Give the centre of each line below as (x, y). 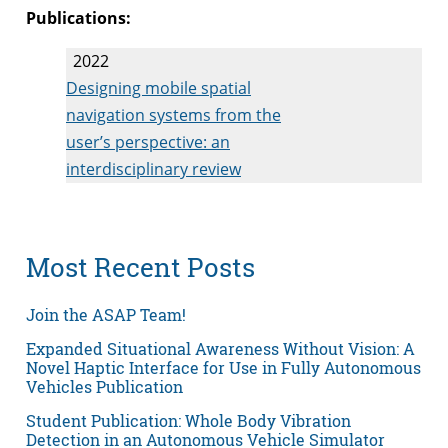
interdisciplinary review (153, 168)
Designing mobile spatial (158, 87)
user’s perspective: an (148, 141)
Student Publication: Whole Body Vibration (188, 420)
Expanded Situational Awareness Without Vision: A (220, 348)
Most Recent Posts (140, 267)
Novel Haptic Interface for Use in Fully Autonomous (223, 367)
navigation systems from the (173, 114)
